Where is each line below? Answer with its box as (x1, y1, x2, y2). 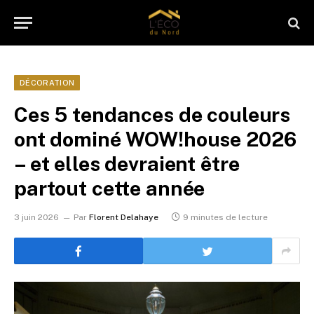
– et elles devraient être (14, 151, 240, 176)
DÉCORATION (20, 78, 75, 87)
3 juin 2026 (14, 212, 59, 222)
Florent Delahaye (89, 212, 158, 222)
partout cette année (14, 176, 205, 200)
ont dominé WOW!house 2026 (14, 127, 296, 151)
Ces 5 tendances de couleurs (14, 102, 291, 127)
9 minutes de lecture (183, 212, 268, 222)
